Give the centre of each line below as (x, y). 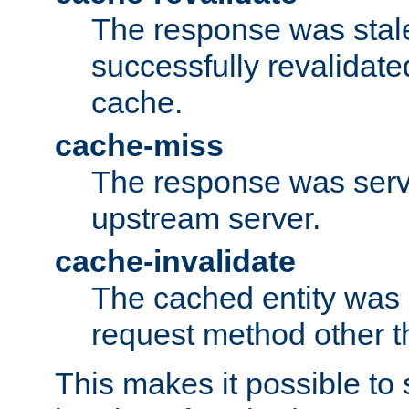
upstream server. (206, 219)
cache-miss (139, 146)
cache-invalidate (175, 262)
